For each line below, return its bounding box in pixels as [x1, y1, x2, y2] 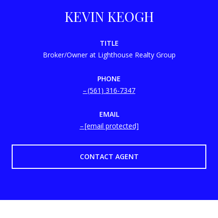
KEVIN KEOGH [64, 7, 154, 25]
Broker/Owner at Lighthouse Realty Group [42, 50, 176, 59]
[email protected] [84, 121, 139, 130]
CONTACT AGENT [79, 151, 139, 161]
